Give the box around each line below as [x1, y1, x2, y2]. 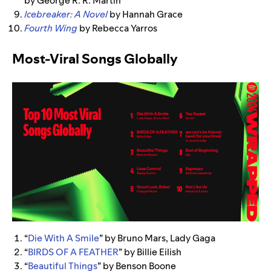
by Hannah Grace [108, 8, 184, 21]
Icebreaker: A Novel [24, 8, 108, 21]
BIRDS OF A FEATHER [28, 245, 119, 258]
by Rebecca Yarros [77, 22, 157, 35]
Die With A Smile [28, 231, 99, 244]
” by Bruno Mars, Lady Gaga [99, 231, 215, 244]
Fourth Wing [24, 22, 77, 35]
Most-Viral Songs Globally [12, 50, 178, 68]
